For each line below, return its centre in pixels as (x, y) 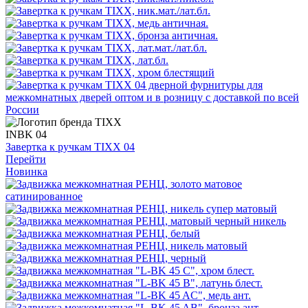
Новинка (26, 171)
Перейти (26, 159)
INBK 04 (26, 134)
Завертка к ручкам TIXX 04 (70, 146)
